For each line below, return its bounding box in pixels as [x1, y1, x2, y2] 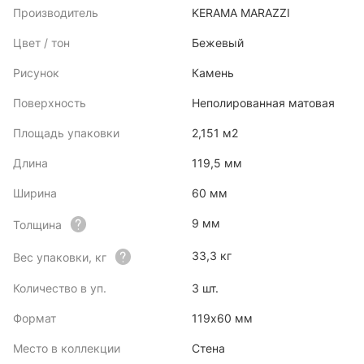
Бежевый [192, 36, 244, 50]
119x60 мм [192, 311, 253, 325]
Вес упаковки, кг [13, 249, 106, 264]
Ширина [13, 186, 57, 200]
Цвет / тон [13, 36, 70, 50]
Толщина [13, 217, 62, 232]
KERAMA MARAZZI [192, 6, 290, 19]
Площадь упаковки [13, 126, 119, 140]
